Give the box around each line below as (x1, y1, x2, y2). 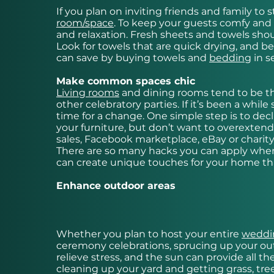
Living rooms (56, 87, 119, 99)
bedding (209, 52, 251, 64)
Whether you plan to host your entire (56, 228, 242, 240)
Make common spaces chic (56, 75, 195, 87)
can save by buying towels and (56, 52, 209, 64)
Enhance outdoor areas (56, 180, 176, 192)
